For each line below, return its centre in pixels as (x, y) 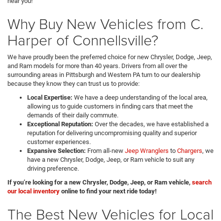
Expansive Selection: (56, 151)
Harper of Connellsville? (83, 40)
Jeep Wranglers (147, 151)
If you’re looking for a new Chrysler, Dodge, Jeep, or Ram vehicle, (100, 183)
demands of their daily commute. (73, 115)
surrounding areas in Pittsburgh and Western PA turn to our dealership (104, 75)
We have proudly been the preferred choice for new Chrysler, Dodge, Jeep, (110, 57)
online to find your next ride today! (108, 191)
